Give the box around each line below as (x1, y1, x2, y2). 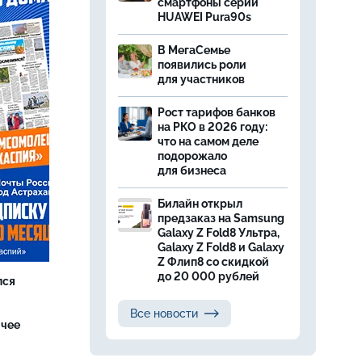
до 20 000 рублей (158, 270, 259, 283)
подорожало (158, 149, 227, 162)
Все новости (130, 307, 198, 320)
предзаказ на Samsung (158, 212, 284, 225)
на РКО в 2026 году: (158, 120, 267, 133)
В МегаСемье (158, 44, 230, 57)
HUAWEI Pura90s (158, 11, 251, 23)
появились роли (158, 58, 246, 71)
